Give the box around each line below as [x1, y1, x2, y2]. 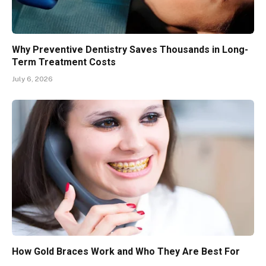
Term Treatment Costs [12, 56, 116, 68]
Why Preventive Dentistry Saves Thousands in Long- [12, 43, 248, 55]
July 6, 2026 [12, 74, 53, 83]
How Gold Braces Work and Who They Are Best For [12, 246, 240, 258]
